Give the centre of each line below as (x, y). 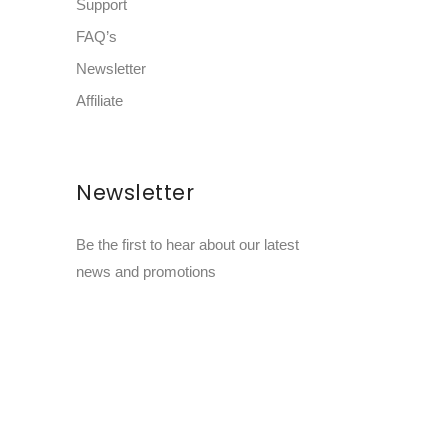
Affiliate (99, 100)
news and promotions (146, 271)
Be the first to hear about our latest (187, 244)
